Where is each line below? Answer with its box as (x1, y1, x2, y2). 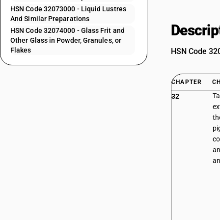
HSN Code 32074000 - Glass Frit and (10, 27, 125, 34)
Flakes (10, 46, 31, 54)
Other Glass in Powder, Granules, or (10, 36, 121, 44)
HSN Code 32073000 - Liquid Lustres (10, 5, 126, 13)
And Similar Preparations (10, 15, 90, 23)
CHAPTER (171, 79, 202, 85)
